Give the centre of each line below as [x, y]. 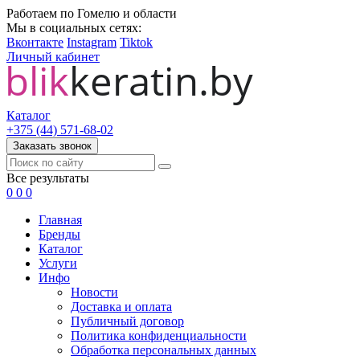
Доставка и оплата [121, 307]
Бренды [59, 234]
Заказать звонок [52, 146]
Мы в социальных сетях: [74, 28]
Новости [94, 292]
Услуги [58, 263]
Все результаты [48, 178]
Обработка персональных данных [164, 350]
